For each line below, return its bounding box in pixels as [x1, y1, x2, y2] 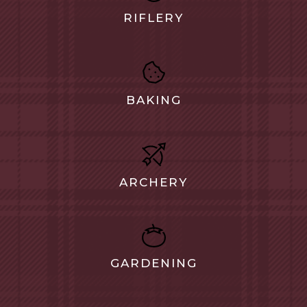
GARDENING [110, 256, 197, 270]
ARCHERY [119, 175, 188, 189]
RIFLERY [123, 11, 184, 25]
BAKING [125, 93, 182, 107]
